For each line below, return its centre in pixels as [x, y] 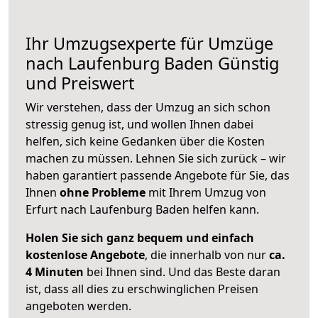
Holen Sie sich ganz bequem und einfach [140, 238]
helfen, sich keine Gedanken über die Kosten [145, 142]
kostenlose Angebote [85, 255]
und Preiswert [80, 83]
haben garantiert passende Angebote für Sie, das [158, 176]
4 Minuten [55, 272]
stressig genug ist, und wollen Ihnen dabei [139, 125]
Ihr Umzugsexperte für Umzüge [149, 44]
